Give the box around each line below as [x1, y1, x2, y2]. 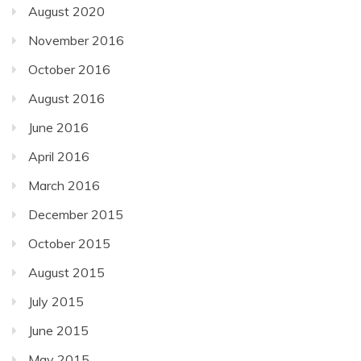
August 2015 [28, 263, 105, 280]
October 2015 [28, 234, 110, 251]
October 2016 [28, 60, 110, 77]
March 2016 [28, 176, 100, 193]
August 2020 [28, 2, 105, 19]
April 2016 [28, 147, 89, 164]
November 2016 [28, 31, 124, 48]
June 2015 [28, 322, 89, 338]
